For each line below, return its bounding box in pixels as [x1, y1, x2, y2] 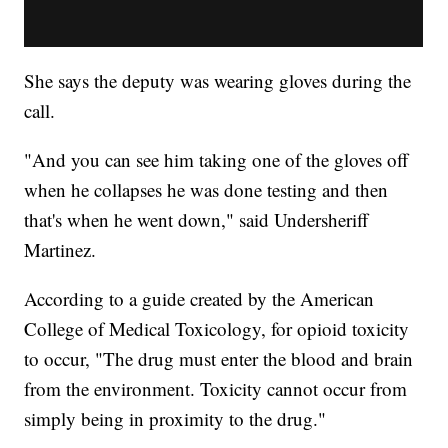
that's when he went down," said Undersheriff [24, 206, 369, 232]
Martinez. [24, 236, 97, 262]
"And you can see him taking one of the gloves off [24, 146, 409, 172]
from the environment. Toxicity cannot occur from [24, 375, 408, 401]
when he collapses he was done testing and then [24, 176, 389, 202]
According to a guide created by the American [24, 285, 375, 311]
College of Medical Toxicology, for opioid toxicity [24, 315, 410, 341]
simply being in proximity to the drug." [24, 405, 327, 431]
